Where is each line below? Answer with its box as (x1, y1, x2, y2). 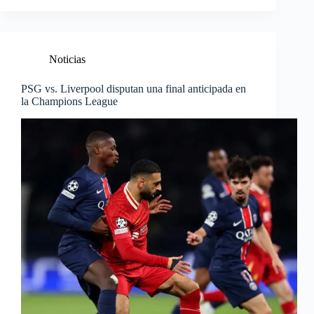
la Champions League (21, 95, 118, 108)
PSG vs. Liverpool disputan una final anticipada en (21, 83, 246, 95)
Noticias (49, 53, 86, 66)
